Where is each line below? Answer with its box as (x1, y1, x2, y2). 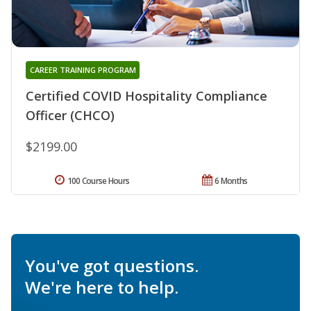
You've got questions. (25, 254, 199, 278)
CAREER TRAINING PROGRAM (29, 65, 136, 76)
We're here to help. (25, 276, 178, 299)
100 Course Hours (67, 175, 130, 187)
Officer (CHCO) (26, 107, 115, 124)
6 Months (215, 175, 248, 187)
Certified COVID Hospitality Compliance (26, 87, 267, 105)
